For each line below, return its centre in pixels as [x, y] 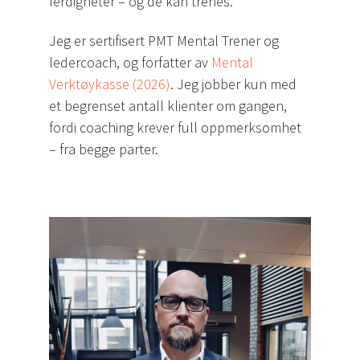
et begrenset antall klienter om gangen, [168, 106]
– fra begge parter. [104, 149]
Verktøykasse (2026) [110, 84]
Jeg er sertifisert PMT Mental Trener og [164, 41]
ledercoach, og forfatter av [130, 62]
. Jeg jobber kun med [233, 84]
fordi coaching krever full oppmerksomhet [175, 127]
